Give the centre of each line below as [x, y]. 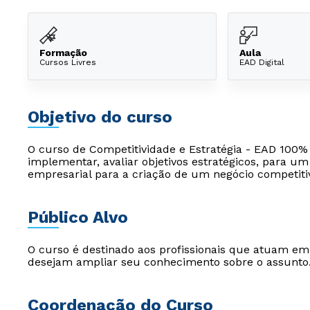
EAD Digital [262, 62]
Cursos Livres [68, 62]
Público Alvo [78, 217]
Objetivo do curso [100, 117]
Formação [63, 52]
